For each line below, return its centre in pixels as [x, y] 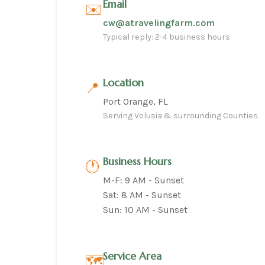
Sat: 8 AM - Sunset [142, 195]
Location [123, 83]
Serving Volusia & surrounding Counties [180, 116]
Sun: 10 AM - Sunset [145, 210]
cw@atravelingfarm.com [159, 23]
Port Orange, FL [135, 101]
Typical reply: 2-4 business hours [167, 37]
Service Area [132, 256]
